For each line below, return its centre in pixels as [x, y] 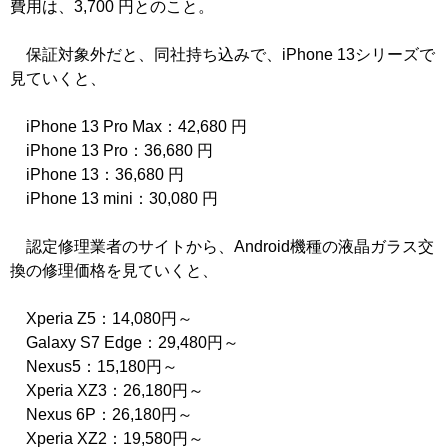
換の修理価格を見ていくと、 [114, 271]
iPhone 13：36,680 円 [97, 175]
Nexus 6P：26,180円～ [101, 415]
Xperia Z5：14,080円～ [101, 319]
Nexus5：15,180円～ [94, 367]
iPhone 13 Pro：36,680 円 [111, 151]
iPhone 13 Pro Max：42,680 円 [128, 127]
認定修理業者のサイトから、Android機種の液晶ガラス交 [222, 247]
